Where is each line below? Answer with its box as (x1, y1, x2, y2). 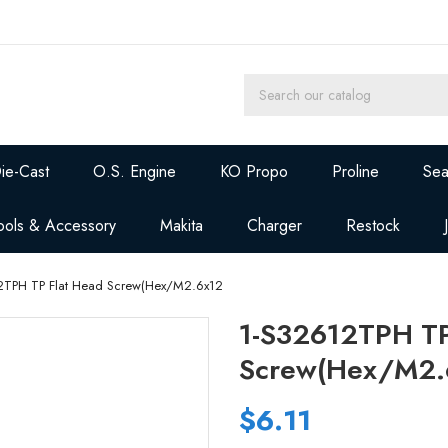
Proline (332, 160, 380, 183)
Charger (247, 214, 303, 237)
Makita (160, 214, 204, 237)
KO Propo (220, 160, 289, 183)
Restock (346, 214, 401, 237)
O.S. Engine (93, 160, 177, 183)
